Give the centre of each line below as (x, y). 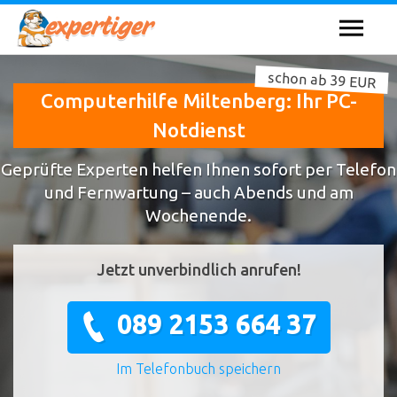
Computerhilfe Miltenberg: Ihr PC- (198, 101)
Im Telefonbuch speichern (198, 369)
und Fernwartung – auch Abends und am (198, 192)
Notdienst (198, 130)
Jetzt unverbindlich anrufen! (198, 270)
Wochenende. (198, 215)
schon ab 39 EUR (322, 80)
